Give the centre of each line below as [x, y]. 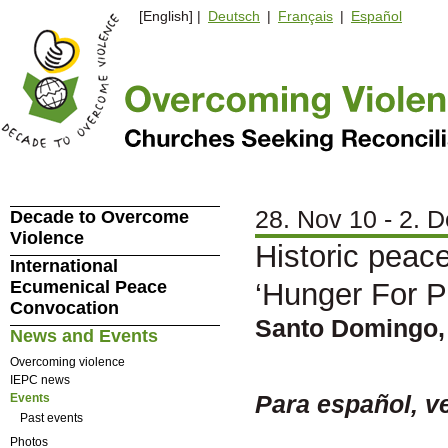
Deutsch [234, 16]
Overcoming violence [67, 361]
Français [305, 16]
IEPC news [39, 379]
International [63, 266]
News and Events [83, 336]
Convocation [64, 308]
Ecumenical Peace [88, 287]
